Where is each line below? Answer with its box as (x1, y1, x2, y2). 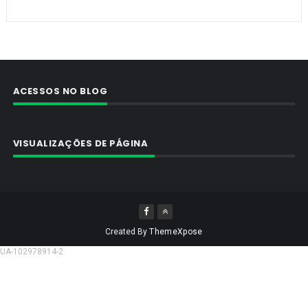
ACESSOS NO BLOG (12, 85, 108, 98)
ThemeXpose (149, 227, 203, 237)
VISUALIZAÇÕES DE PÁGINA (12, 137, 148, 151)
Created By (105, 227, 150, 237)
